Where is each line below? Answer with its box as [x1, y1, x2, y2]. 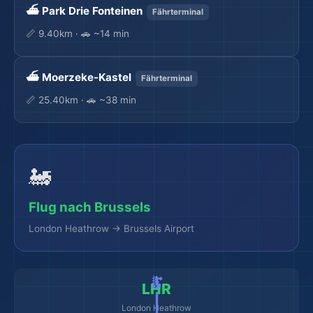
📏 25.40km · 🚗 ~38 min [26, 94, 136, 105]
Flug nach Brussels [29, 199, 151, 215]
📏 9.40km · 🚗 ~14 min [26, 28, 129, 39]
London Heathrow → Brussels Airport [29, 223, 194, 234]
